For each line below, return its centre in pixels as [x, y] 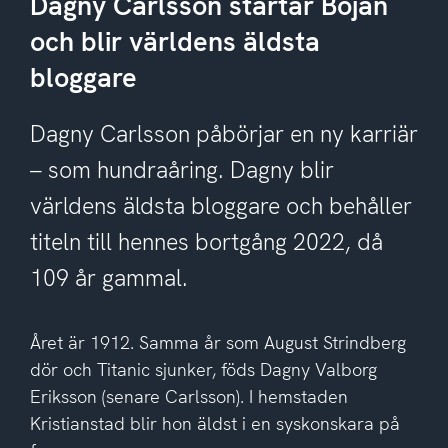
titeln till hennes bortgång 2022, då [206, 241]
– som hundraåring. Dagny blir [181, 169]
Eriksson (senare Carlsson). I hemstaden [188, 396]
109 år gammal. [108, 277]
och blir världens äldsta [174, 42]
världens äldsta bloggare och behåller [220, 205]
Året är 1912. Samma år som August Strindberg [217, 342]
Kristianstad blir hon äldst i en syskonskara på [214, 423]
